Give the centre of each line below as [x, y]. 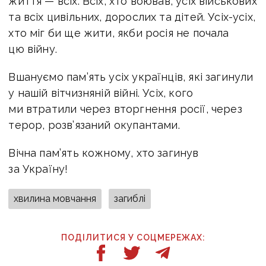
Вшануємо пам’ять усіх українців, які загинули [131, 77]
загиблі [130, 198]
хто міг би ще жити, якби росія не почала [119, 33]
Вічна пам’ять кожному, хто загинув [104, 153]
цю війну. [33, 49]
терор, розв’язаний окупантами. [94, 125]
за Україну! [38, 169]
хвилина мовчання [55, 198]
